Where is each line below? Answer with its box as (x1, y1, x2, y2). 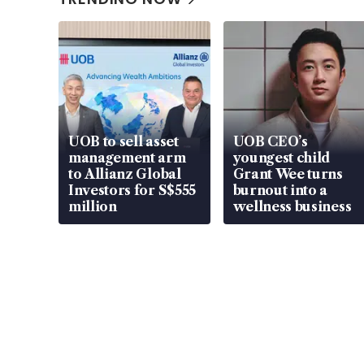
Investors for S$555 (68, 182, 196, 199)
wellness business (232, 198, 352, 215)
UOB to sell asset (68, 133, 179, 150)
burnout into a (232, 182, 328, 199)
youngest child (232, 149, 331, 167)
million (68, 198, 117, 215)
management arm (68, 149, 186, 167)
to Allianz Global (68, 166, 181, 183)
